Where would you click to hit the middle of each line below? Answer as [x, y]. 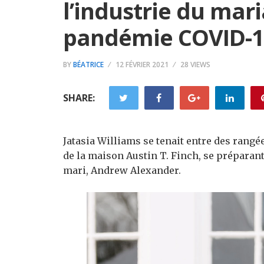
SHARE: [79, 98]
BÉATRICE [88, 65]
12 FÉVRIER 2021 [142, 65]
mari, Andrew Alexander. [122, 170]
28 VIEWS [195, 65]
